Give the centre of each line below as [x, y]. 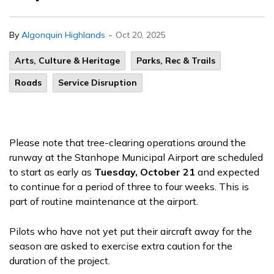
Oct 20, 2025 [141, 35]
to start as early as [52, 172]
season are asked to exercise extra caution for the [121, 246]
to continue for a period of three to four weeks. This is [129, 187]
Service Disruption [98, 83]
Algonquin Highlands [63, 35]
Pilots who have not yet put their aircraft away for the [131, 231]
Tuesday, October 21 [145, 172]
